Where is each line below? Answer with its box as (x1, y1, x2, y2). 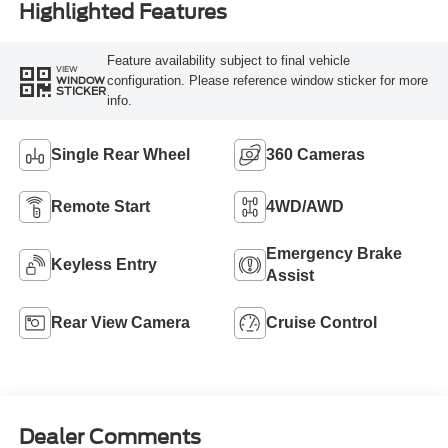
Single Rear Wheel (50, 145, 190, 163)
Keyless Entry (50, 255, 157, 273)
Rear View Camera (50, 313, 190, 331)
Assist (266, 266, 314, 284)
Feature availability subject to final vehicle (106, 52, 350, 68)
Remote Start (50, 197, 150, 215)
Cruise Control (266, 313, 377, 331)
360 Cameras (266, 145, 365, 163)
